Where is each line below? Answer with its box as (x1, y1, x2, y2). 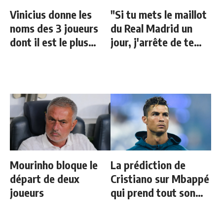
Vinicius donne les (10, 7, 92, 21)
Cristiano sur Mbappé (110, 172, 209, 185)
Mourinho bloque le (10, 158, 98, 172)
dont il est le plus (10, 35, 88, 49)
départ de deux (10, 172, 79, 185)
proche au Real (10, 49, 76, 63)
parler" (110, 49, 142, 63)
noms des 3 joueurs (10, 21, 98, 35)
